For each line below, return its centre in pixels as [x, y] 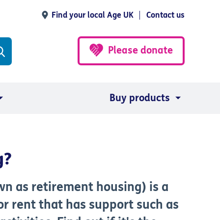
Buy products [140, 98]
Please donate [140, 50]
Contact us [165, 15]
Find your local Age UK [93, 15]
